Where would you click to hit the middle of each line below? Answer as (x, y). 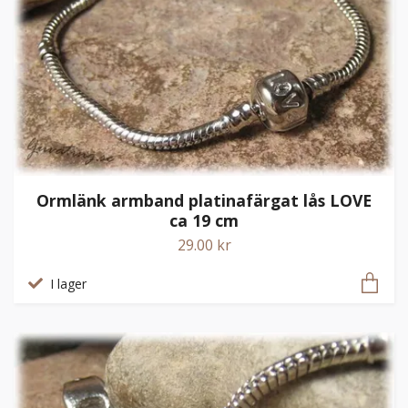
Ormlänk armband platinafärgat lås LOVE (204, 200)
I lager (68, 283)
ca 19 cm (204, 220)
